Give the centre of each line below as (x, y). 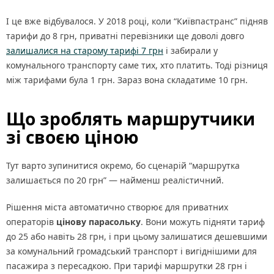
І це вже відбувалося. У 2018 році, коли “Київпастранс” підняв (137, 21)
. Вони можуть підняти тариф (203, 222)
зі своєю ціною (72, 137)
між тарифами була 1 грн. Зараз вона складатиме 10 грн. (127, 80)
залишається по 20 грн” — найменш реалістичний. (115, 180)
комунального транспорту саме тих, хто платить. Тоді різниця (137, 65)
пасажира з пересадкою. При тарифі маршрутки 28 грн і (127, 266)
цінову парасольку (98, 222)
